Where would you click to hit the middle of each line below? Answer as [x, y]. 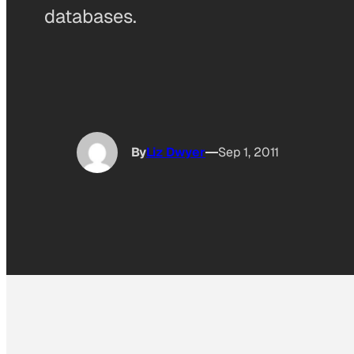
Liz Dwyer [176, 153]
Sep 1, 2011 [249, 153]
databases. [90, 16]
